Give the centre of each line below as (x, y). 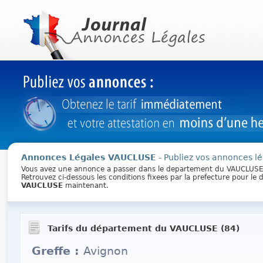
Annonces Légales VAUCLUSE (88, 157)
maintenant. (85, 186)
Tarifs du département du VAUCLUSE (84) (142, 228)
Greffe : (57, 251)
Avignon (105, 251)
